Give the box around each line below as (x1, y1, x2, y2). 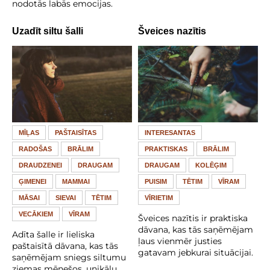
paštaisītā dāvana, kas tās (12, 240, 118, 252)
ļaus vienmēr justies (138, 236, 222, 247)
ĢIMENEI (19, 178, 46, 186)
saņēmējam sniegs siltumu (12, 252, 126, 263)
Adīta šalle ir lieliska (12, 229, 95, 240)
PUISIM (145, 178, 167, 186)
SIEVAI (55, 194, 76, 202)
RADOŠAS (19, 145, 52, 153)
